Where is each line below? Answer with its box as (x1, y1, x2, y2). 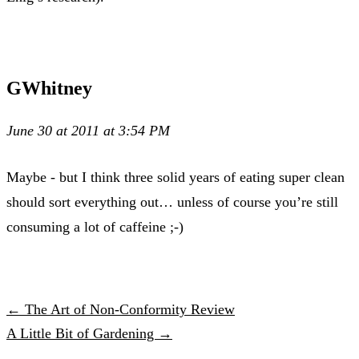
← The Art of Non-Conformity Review (6, 301, 235, 317)
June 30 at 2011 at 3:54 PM (6, 122, 170, 139)
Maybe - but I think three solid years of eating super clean (6, 168, 345, 185)
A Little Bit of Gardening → (6, 325, 172, 341)
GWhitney (6, 77, 92, 99)
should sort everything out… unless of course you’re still (6, 193, 338, 210)
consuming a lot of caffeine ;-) (6, 218, 184, 235)
